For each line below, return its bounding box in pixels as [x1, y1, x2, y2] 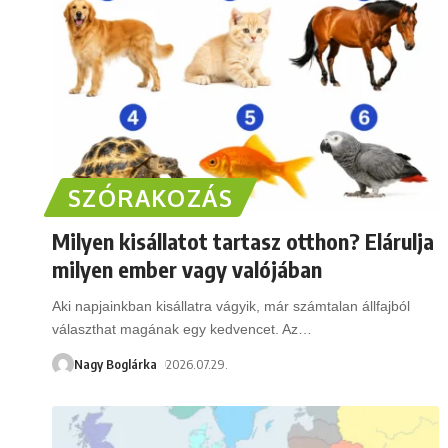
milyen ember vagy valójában [52, 254, 322, 283]
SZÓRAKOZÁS [68, 182, 233, 212]
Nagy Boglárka [74, 355, 157, 372]
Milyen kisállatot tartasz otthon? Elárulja [52, 226, 434, 255]
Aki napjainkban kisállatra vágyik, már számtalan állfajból [52, 297, 410, 314]
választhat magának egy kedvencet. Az [52, 320, 298, 337]
